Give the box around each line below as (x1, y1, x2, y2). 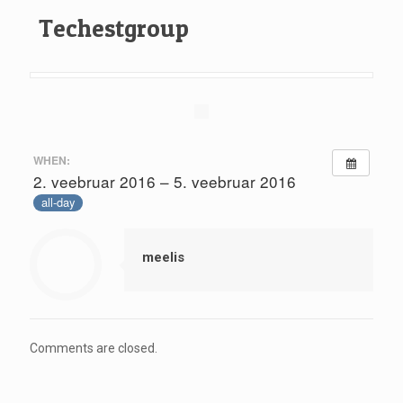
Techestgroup (39, 13, 189, 43)
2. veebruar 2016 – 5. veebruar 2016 (32, 169, 296, 193)
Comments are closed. (30, 340, 157, 355)
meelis (142, 248, 184, 265)
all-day (40, 193, 75, 211)
